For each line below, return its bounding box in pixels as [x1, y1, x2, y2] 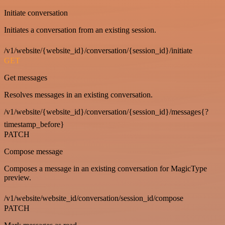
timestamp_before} [4, 120, 64, 129]
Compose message [4, 147, 63, 156]
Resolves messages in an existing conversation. [4, 90, 153, 99]
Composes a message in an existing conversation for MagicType [4, 164, 207, 173]
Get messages [4, 73, 47, 82]
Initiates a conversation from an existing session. [4, 26, 156, 34]
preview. [4, 173, 31, 182]
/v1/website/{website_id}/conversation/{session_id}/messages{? [4, 107, 208, 116]
